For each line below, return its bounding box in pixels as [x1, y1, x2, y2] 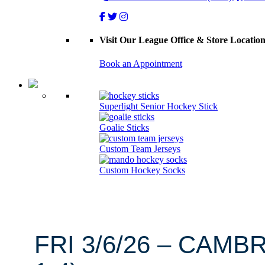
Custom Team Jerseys [99, 143, 180, 154]
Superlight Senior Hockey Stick [99, 101, 218, 111]
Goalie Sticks [99, 122, 149, 132]
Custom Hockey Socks [99, 164, 185, 175]
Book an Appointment [99, 58, 182, 69]
